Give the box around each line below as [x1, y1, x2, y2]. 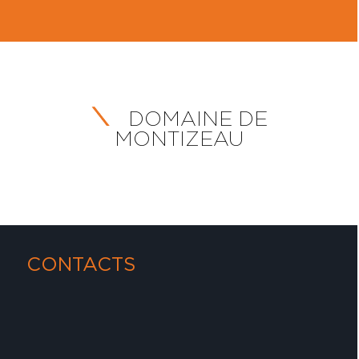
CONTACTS [26, 253, 136, 274]
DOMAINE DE [123, 107, 268, 129]
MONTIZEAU [115, 127, 244, 149]
